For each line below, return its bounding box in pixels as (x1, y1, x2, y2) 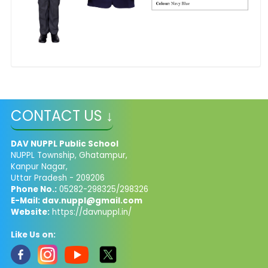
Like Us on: (10, 229, 56, 240)
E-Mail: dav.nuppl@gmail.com (10, 194, 142, 206)
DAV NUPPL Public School (10, 138, 118, 150)
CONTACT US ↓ (10, 105, 113, 126)
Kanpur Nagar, (10, 160, 70, 172)
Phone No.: (10, 183, 57, 195)
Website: (10, 206, 50, 218)
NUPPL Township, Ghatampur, (10, 149, 130, 161)
